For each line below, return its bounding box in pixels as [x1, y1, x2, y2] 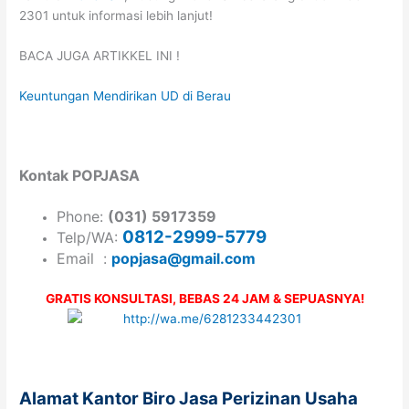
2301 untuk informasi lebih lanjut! [19, 7, 214, 23]
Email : [57, 249, 112, 268]
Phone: [57, 207, 109, 226]
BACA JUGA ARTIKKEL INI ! [19, 47, 181, 63]
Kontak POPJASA [19, 166, 141, 185]
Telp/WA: [57, 228, 123, 247]
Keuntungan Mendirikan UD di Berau [19, 88, 232, 103]
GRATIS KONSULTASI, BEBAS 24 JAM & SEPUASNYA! [45, 290, 364, 306]
